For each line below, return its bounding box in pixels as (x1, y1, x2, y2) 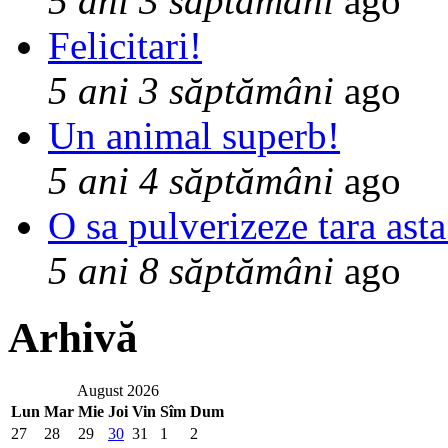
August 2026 (76, 382, 159, 400)
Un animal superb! (48, 114, 340, 158)
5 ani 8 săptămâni (48, 249, 334, 293)
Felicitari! (48, 24, 202, 68)
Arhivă (8, 314, 138, 362)
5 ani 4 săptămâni (48, 159, 334, 203)
